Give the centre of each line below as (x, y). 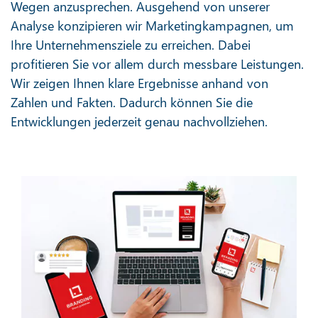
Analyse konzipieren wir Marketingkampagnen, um (152, 25)
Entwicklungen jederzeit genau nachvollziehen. (139, 121)
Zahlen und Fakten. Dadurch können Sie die (132, 102)
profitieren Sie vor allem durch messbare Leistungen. (157, 64)
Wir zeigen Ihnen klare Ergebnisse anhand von (139, 83)
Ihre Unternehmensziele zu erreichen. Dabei (131, 44)
